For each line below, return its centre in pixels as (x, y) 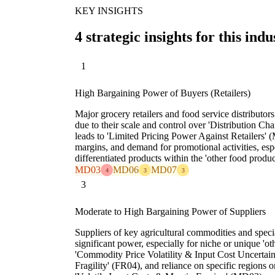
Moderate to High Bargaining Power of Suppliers (170, 212)
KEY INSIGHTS (109, 10)
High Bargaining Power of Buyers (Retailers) (163, 93)
